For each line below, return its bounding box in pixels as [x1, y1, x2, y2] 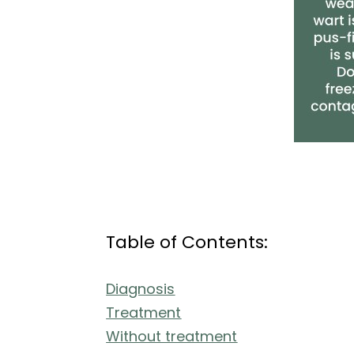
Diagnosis [106, 279, 175, 299]
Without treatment [106, 326, 238, 346]
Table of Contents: [106, 230, 269, 254]
